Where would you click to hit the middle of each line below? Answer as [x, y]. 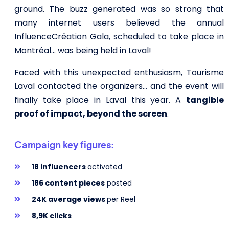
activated [105, 167]
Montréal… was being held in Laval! [83, 51]
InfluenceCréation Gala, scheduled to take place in [119, 37]
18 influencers [60, 167]
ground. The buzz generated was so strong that [119, 9]
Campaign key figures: [64, 145]
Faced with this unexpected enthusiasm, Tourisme [119, 73]
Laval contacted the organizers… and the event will [119, 86]
